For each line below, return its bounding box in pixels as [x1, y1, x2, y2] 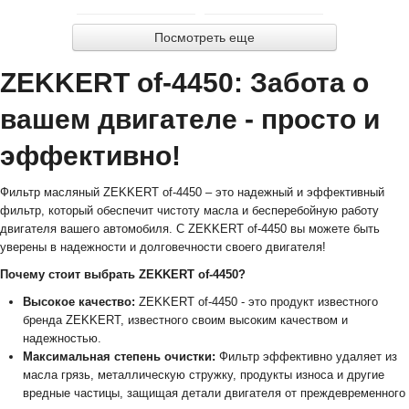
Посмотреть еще [154, 29, 255, 45]
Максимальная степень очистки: [23, 349, 215, 363]
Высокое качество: [23, 294, 135, 309]
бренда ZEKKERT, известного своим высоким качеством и [23, 312, 348, 327]
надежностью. [23, 330, 101, 345]
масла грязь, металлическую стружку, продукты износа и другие [23, 367, 384, 382]
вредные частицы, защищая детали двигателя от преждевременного [23, 385, 405, 400]
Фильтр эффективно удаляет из [215, 349, 397, 363]
